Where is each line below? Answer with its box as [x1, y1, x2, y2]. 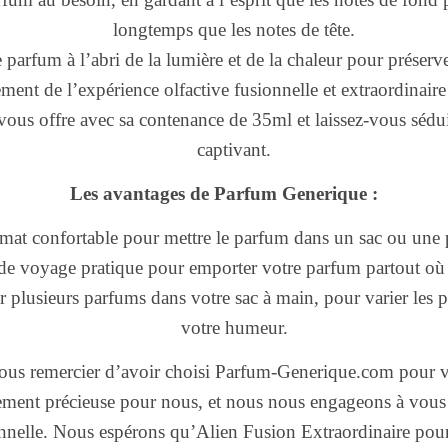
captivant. [197, 139, 271, 160]
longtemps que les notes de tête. [113, 19, 355, 40]
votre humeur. [180, 317, 288, 338]
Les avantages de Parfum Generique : [70, 183, 378, 204]
